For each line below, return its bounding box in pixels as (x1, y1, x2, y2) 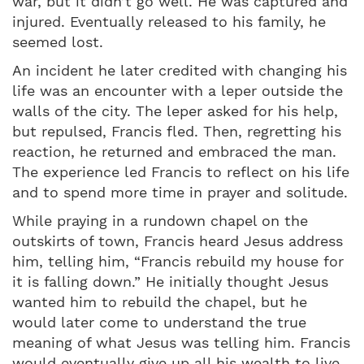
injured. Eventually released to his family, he (12, 12, 326, 30)
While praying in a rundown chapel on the (12, 211, 308, 229)
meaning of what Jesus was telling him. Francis (12, 333, 350, 351)
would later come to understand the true (12, 313, 306, 331)
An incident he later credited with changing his (12, 61, 347, 79)
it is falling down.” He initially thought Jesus (12, 272, 328, 290)
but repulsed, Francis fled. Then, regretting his (12, 122, 341, 140)
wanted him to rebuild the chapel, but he (12, 292, 307, 310)
